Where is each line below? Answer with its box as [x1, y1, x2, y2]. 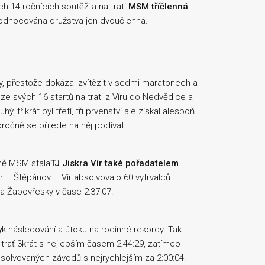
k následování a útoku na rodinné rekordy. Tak [2, 224, 182, 235]
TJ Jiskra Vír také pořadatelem [50, 158, 179, 169]
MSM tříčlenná [128, 1, 188, 12]
